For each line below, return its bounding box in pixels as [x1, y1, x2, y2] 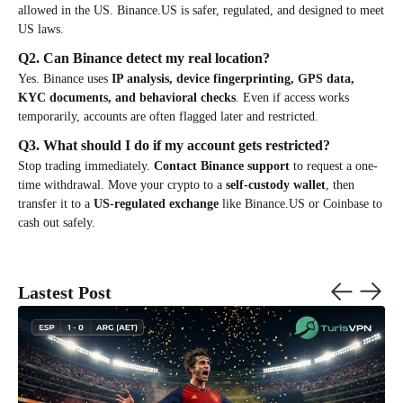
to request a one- [290, 159, 378, 174]
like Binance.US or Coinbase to [219, 197, 382, 211]
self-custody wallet [226, 178, 326, 193]
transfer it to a [18, 197, 94, 211]
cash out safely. [18, 216, 95, 230]
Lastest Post [18, 282, 112, 303]
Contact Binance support [154, 159, 290, 174]
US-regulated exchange [94, 197, 219, 211]
